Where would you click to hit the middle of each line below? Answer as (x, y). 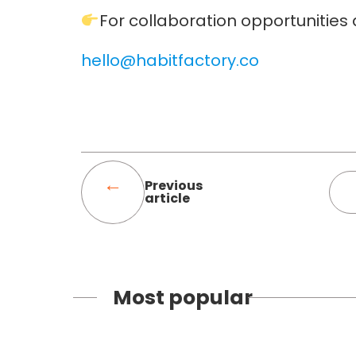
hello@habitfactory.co (170, 60)
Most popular (183, 297)
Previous (174, 185)
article (167, 198)
